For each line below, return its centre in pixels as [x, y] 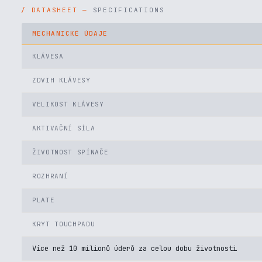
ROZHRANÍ [50, 176]
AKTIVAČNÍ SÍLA [64, 128]
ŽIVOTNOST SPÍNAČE [70, 152]
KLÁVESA [48, 56]
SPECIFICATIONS [129, 10]
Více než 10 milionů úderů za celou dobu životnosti [135, 249]
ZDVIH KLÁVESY [61, 80]
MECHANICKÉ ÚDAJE [70, 33]
